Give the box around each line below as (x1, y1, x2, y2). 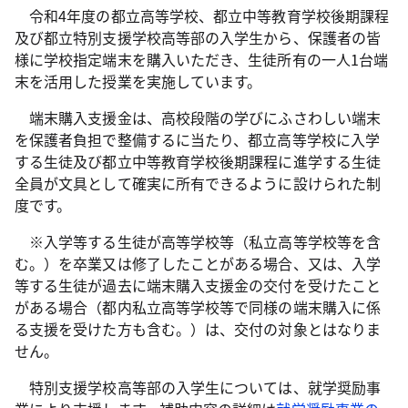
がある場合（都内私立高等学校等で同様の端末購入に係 (15, 296, 381, 318)
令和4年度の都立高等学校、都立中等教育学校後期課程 (15, 5, 390, 26)
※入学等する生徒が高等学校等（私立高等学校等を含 (15, 230, 381, 252)
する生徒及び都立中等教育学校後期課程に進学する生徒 (15, 150, 381, 172)
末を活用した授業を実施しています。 (15, 70, 262, 92)
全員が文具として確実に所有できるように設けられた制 (15, 172, 381, 194)
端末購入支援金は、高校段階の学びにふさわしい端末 (15, 107, 381, 128)
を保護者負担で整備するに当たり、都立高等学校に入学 (15, 128, 380, 150)
